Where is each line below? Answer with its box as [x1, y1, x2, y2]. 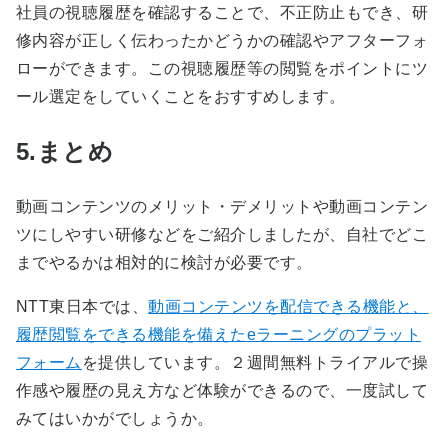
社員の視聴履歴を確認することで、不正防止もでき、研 [16, 3, 428, 21]
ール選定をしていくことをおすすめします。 [16, 87, 346, 105]
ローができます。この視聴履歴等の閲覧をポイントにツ [16, 59, 428, 77]
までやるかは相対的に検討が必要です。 [16, 253, 313, 271]
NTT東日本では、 [16, 297, 149, 315]
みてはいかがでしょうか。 [16, 409, 214, 427]
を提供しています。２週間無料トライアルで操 [81, 353, 429, 371]
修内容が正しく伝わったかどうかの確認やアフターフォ [16, 31, 428, 49]
